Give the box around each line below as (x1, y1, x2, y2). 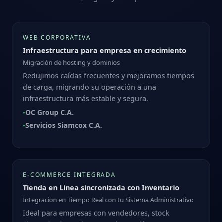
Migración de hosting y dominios (22, 57, 120, 67)
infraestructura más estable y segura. (22, 93, 148, 103)
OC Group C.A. (25, 108, 74, 117)
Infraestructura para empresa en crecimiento (22, 45, 186, 55)
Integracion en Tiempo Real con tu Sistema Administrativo (22, 195, 194, 204)
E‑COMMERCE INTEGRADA (22, 170, 116, 179)
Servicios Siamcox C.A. (25, 120, 102, 130)
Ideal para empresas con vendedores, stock (22, 208, 169, 218)
